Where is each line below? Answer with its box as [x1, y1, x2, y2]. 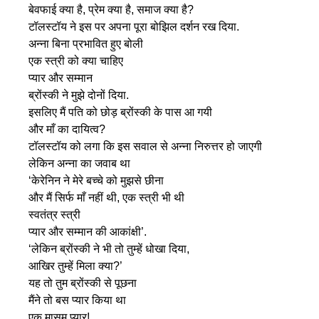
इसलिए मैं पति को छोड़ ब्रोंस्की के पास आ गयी [28, 106, 212, 119]
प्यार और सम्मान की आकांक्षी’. [28, 226, 147, 239]
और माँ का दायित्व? [28, 123, 105, 136]
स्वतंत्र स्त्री [28, 209, 80, 221]
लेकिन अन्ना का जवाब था [28, 157, 130, 170]
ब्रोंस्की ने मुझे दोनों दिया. [28, 89, 129, 102]
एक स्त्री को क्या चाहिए [28, 55, 123, 68]
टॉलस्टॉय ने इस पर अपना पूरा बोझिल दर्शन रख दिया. [28, 21, 239, 33]
